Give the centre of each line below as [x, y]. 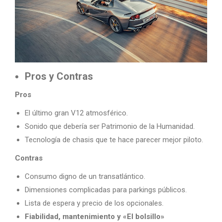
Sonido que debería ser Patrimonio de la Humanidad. [110, 126]
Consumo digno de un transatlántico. [85, 176]
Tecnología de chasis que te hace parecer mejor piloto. [114, 140]
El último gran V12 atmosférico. [76, 113]
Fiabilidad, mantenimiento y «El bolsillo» [95, 217]
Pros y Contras [59, 76]
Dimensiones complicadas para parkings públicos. [106, 190]
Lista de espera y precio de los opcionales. [94, 203]
